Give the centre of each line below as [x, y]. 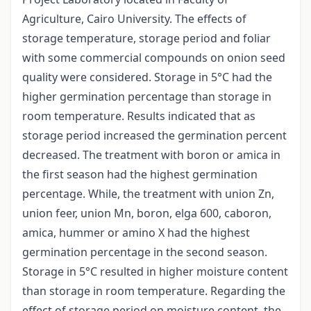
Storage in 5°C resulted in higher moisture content [155, 272]
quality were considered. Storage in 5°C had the [147, 77]
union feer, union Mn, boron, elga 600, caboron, [147, 213]
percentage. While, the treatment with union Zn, [148, 194]
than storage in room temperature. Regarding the [154, 291]
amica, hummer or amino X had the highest [136, 233]
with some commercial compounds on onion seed [154, 58]
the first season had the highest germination [140, 175]
